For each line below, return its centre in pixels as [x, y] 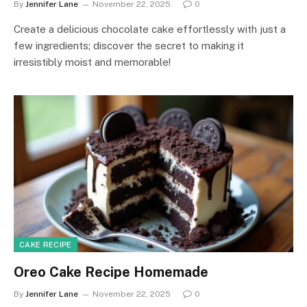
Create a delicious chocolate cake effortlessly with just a [150, 29]
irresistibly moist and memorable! [92, 62]
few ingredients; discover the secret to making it [129, 45]
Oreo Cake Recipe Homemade [111, 272]
